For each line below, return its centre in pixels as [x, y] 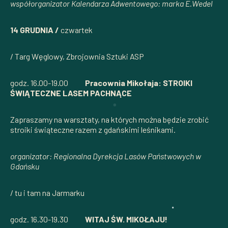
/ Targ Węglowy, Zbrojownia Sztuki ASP [77, 56]
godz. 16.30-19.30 [48, 219]
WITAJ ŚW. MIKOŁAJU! [126, 219]
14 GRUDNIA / [35, 30]
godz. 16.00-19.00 [48, 82]
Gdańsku [25, 166]
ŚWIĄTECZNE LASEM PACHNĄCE [72, 93]
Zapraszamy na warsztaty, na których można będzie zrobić [109, 119]
